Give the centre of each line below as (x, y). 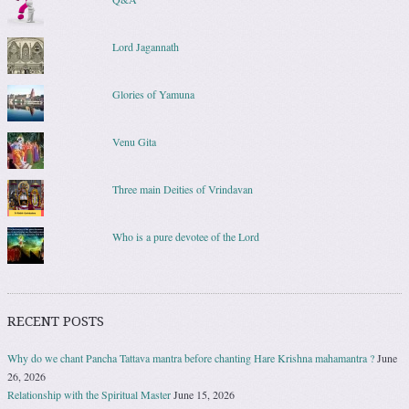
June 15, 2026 (204, 394)
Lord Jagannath (145, 46)
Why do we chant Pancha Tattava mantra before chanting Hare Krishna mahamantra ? (191, 357)
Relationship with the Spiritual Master (89, 394)
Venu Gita (134, 141)
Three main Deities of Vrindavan (182, 189)
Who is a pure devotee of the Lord (185, 236)
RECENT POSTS (56, 321)
